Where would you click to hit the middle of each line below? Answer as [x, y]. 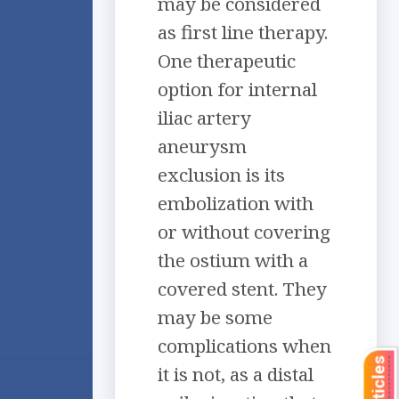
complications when [244, 346]
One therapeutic [227, 61]
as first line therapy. [243, 33]
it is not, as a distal [236, 375]
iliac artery [204, 118]
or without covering [244, 232]
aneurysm [202, 147]
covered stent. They [242, 289]
